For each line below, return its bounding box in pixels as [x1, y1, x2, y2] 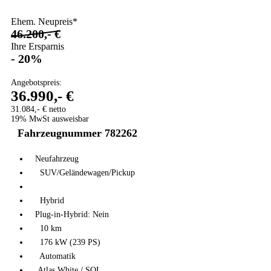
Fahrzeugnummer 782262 [18, 127, 137, 140]
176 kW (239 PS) [35, 238, 100, 247]
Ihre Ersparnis [11, 41, 64, 52]
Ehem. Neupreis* [11, 16, 77, 27]
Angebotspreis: [11, 78, 62, 88]
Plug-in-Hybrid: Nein [35, 210, 109, 220]
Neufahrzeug [35, 154, 79, 164]
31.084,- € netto [11, 105, 66, 114]
